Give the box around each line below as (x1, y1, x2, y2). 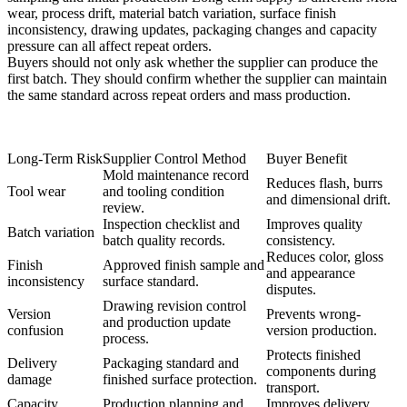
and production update (103, 314, 231, 331)
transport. (266, 380, 320, 396)
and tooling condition (103, 184, 224, 200)
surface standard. (103, 273, 199, 290)
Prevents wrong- (266, 306, 361, 323)
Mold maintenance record (103, 167, 249, 184)
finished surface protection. (103, 372, 257, 388)
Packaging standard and (103, 355, 239, 372)
